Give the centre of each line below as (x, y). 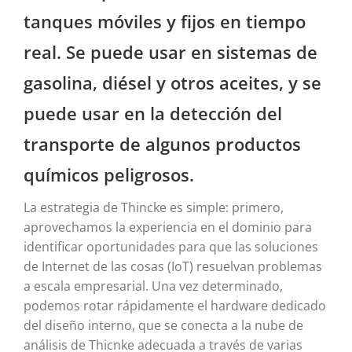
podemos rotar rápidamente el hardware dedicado (175, 305)
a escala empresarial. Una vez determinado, (153, 286)
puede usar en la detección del (153, 113)
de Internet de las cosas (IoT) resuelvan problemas (173, 266)
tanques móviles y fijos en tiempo (165, 21)
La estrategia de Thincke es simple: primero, (154, 207)
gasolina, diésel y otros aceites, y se (172, 82)
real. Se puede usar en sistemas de (170, 51)
